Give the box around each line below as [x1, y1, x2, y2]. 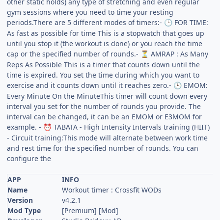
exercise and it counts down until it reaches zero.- [7, 80, 174, 90]
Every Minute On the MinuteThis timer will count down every [7, 91, 208, 101]
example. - [7, 122, 44, 132]
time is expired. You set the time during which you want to [7, 70, 200, 80]
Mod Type [7, 205, 41, 215]
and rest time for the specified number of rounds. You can [7, 143, 199, 153]
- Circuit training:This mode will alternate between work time [7, 133, 208, 142]
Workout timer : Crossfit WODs [62, 185, 162, 194]
